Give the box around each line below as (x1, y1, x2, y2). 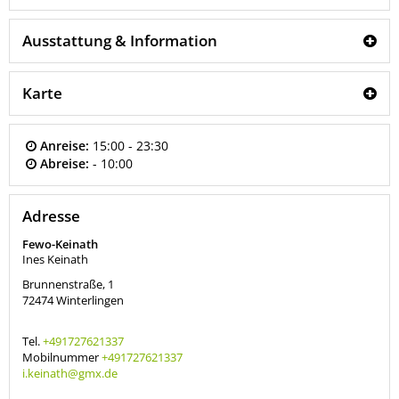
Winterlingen (56, 292, 124, 309)
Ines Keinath (22, 251, 88, 268)
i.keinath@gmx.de (22, 365, 118, 382)
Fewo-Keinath (22, 236, 98, 253)
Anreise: (40, 137, 90, 155)
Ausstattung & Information (22, 30, 217, 52)
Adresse (22, 206, 80, 227)
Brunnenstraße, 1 (22, 276, 114, 293)
